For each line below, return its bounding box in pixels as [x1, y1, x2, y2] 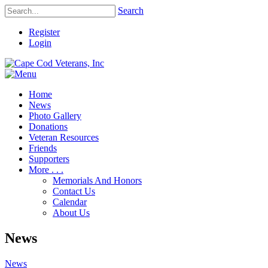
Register [29, 27, 60, 37]
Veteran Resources [29, 132, 99, 142]
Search [118, 5, 144, 16]
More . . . [29, 165, 63, 175]
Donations [29, 121, 68, 132]
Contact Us [53, 186, 95, 196]
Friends [29, 143, 57, 153]
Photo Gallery [29, 111, 81, 121]
